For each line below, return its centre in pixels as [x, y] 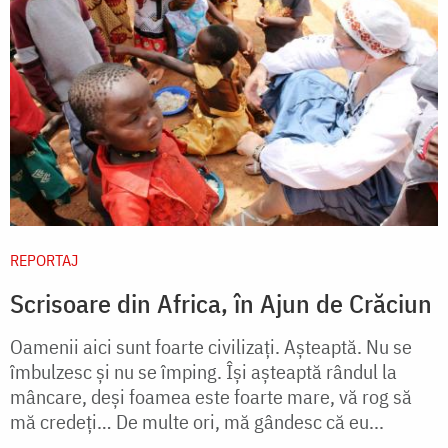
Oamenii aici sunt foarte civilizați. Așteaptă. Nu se [211, 347]
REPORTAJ [44, 260]
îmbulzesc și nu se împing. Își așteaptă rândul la [203, 372]
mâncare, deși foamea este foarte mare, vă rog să [211, 397]
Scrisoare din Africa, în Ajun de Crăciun [221, 303]
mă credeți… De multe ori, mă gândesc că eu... [197, 422]
